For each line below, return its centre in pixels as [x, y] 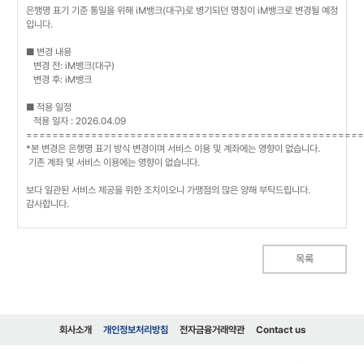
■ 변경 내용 [50, 52]
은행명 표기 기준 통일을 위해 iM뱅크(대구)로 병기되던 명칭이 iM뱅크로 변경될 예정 [182, 11]
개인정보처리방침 [135, 330]
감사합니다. [48, 204]
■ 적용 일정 [49, 107]
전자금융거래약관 [212, 330]
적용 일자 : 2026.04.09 [76, 121]
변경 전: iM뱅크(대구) [70, 66]
